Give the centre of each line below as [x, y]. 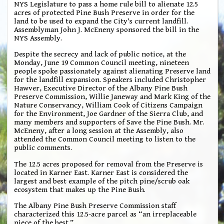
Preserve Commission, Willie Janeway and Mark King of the [112, 97]
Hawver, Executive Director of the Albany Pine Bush [101, 88]
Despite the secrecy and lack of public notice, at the [100, 54]
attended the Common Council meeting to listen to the [105, 139]
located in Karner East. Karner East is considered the [101, 172]
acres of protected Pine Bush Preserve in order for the [104, 12]
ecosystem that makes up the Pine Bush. [80, 189]
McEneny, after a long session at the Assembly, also [99, 131]
